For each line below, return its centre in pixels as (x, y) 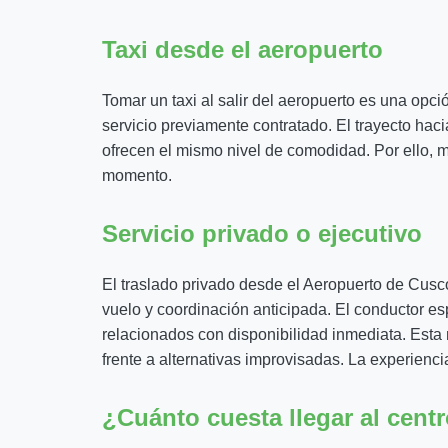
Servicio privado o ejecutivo (262, 233)
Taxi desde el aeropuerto (242, 49)
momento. (137, 175)
